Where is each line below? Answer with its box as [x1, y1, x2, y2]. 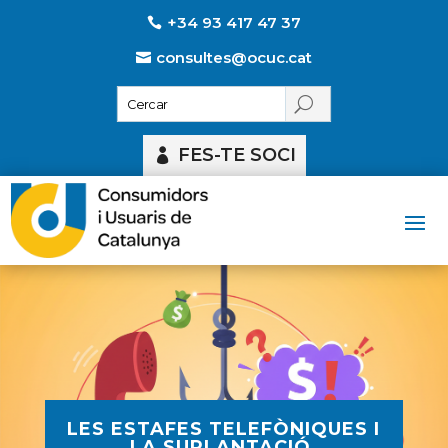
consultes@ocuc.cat [155, 47, 312, 67]
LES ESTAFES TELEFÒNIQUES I [67, 417, 381, 440]
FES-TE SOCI [177, 144, 296, 167]
